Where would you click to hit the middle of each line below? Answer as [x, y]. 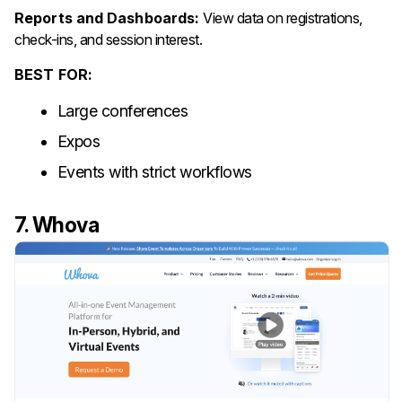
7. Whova [57, 226]
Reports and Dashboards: [109, 17]
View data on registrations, [283, 17]
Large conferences [122, 110]
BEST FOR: [53, 74]
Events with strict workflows [154, 171]
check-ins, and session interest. [108, 39]
